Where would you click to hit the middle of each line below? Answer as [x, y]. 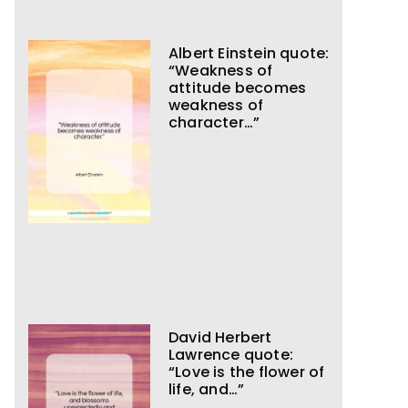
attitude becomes [238, 88]
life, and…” [207, 389]
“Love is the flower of [247, 372]
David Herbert [220, 337]
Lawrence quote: [231, 354]
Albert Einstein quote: [249, 54]
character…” [214, 123]
